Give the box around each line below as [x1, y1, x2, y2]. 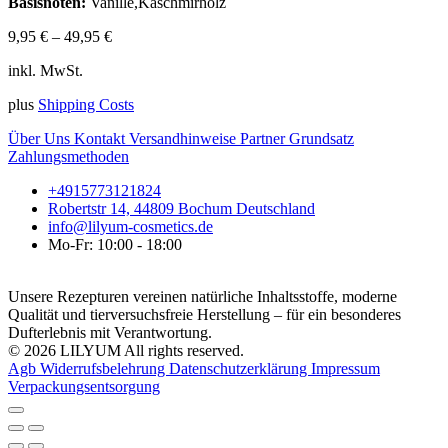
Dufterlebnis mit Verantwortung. [8, 323, 212, 341]
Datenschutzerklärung [169, 359, 311, 377]
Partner [240, 129, 289, 147]
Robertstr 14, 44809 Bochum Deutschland [48, 199, 315, 217]
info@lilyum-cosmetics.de [48, 217, 213, 235]
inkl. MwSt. [8, 61, 83, 79]
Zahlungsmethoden [8, 147, 129, 165]
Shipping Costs [38, 95, 134, 113]
